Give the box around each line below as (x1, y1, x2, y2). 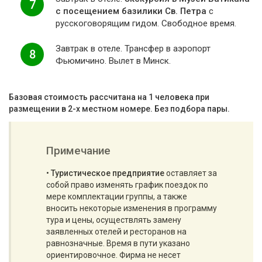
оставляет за (164, 168, 217, 178)
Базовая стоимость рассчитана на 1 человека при (9, 92, 209, 102)
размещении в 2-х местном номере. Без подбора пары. (9, 104, 230, 113)
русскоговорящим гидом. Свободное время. (56, 18, 236, 29)
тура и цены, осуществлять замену (46, 215, 181, 225)
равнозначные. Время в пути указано (46, 239, 190, 248)
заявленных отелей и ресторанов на (46, 227, 187, 236)
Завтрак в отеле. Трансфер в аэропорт (56, 43, 211, 54)
